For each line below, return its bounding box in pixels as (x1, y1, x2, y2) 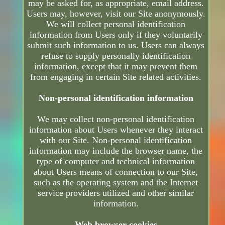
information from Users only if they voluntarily (29, 30, 202, 40)
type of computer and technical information (37, 156, 195, 167)
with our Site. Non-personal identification (40, 135, 192, 146)
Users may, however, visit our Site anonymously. (26, 9, 205, 19)
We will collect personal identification (46, 19, 186, 30)
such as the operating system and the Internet (34, 177, 198, 188)
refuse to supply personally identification (41, 51, 191, 61)
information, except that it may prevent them (34, 61, 198, 72)
